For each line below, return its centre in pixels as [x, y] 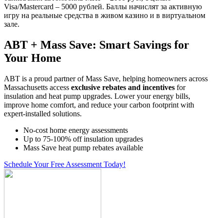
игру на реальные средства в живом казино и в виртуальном [105, 16]
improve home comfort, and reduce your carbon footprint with [99, 105]
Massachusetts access [37, 87]
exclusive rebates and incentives [123, 87]
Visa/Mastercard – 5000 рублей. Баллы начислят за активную [103, 7]
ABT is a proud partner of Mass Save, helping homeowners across [106, 78]
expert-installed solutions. [43, 113]
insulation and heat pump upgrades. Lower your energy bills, [97, 96]
